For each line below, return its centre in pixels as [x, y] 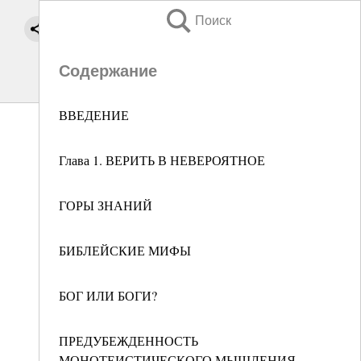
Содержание [108, 71]
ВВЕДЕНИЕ [94, 115]
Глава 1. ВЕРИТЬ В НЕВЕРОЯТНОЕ [162, 160]
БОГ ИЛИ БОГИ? [108, 295]
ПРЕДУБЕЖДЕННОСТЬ [129, 340]
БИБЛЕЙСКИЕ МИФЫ [125, 250]
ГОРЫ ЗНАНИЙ [106, 205]
